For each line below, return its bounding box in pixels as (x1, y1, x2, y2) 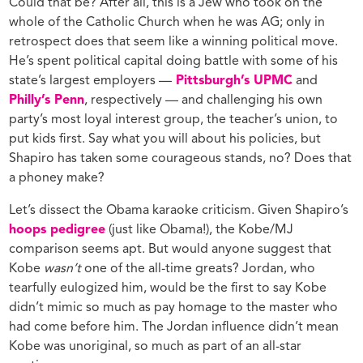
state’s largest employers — (9, 74, 173, 88)
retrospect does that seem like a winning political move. (9, 35, 339, 49)
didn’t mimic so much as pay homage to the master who (9, 301, 339, 314)
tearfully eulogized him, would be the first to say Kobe (9, 281, 327, 295)
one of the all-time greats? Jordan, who (81, 262, 316, 275)
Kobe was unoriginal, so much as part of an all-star (9, 340, 302, 353)
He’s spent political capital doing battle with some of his (9, 54, 339, 68)
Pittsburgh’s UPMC (172, 74, 293, 88)
